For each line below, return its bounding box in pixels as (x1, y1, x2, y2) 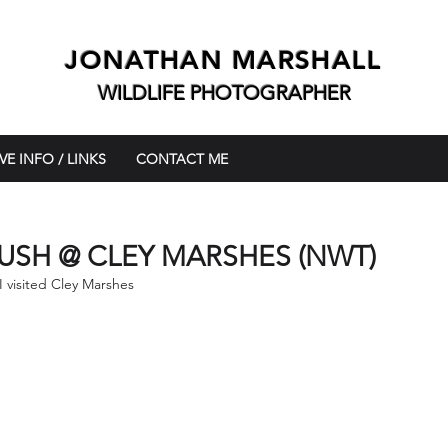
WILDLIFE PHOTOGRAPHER (97, 81, 351, 105)
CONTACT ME (136, 150, 228, 168)
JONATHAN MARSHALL (65, 45, 383, 76)
